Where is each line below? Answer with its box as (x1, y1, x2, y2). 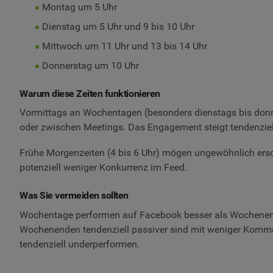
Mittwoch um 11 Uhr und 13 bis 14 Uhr (41, 40, 207, 52)
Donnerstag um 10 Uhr (41, 59, 139, 71)
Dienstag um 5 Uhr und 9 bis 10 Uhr (41, 20, 194, 32)
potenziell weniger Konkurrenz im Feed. (19, 161, 187, 173)
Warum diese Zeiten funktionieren (19, 87, 160, 99)
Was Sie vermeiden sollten (19, 189, 129, 201)
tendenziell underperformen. (19, 238, 140, 250)
